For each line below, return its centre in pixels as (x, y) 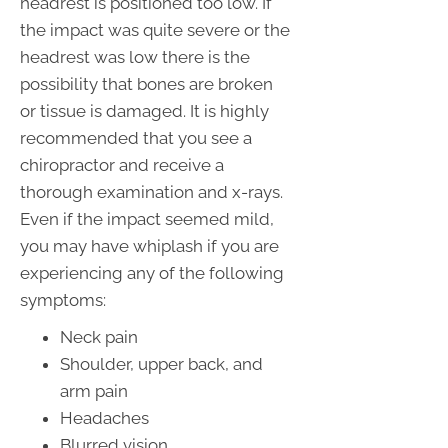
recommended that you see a (136, 138)
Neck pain (99, 337)
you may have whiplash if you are (149, 246)
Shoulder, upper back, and (161, 364)
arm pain (94, 391)
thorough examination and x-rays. (151, 192)
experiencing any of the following (152, 273)
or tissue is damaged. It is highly (144, 111)
